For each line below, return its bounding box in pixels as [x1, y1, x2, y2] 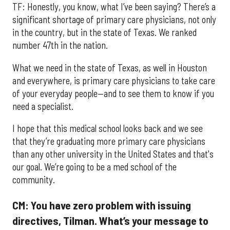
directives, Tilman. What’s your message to [12, 214, 208, 227]
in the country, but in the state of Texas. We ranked [12, 27, 197, 39]
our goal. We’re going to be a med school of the [12, 161, 177, 172]
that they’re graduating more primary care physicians [12, 135, 205, 147]
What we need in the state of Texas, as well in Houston [12, 62, 207, 73]
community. [12, 174, 55, 185]
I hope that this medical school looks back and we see [12, 122, 203, 134]
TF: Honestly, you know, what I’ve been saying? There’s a [12, 1, 216, 13]
